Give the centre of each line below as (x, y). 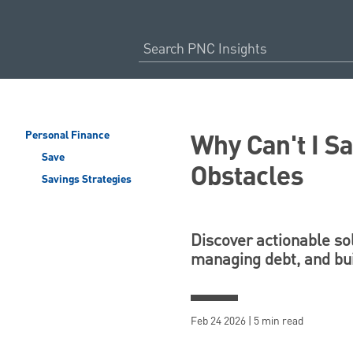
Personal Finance (67, 136)
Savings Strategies (85, 180)
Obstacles (247, 178)
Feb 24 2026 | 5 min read (247, 321)
